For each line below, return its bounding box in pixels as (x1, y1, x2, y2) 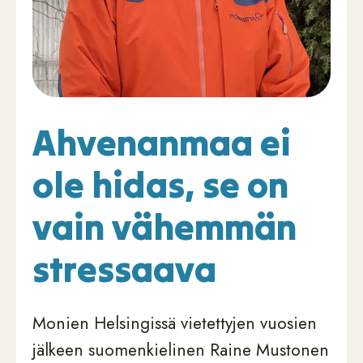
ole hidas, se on (32, 162, 288, 207)
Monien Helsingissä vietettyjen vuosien (32, 311, 317, 335)
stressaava (32, 246, 216, 292)
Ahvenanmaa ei (32, 120, 291, 165)
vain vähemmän (32, 204, 297, 250)
